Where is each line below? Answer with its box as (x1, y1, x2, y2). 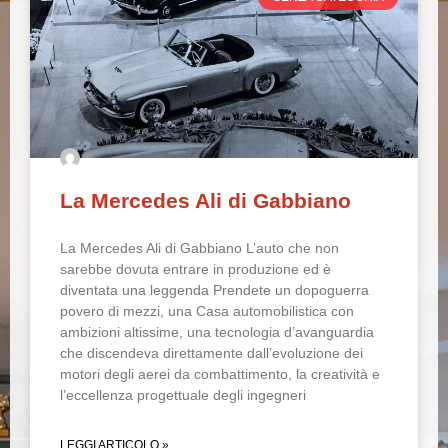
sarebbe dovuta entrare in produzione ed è (60, 261, 331, 277)
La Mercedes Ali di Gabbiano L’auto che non (60, 240, 339, 256)
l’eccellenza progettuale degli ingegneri (60, 387, 306, 403)
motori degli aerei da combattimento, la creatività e (60, 366, 380, 382)
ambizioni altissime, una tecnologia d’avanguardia (60, 324, 374, 340)
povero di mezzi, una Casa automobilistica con (60, 303, 354, 319)
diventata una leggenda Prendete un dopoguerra (60, 282, 369, 298)
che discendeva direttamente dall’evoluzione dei (60, 345, 363, 361)
